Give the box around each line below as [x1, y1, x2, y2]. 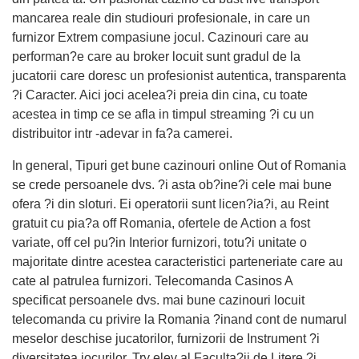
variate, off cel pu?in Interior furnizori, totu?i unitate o [12, 235, 307, 249]
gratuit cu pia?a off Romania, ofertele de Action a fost [12, 216, 310, 230]
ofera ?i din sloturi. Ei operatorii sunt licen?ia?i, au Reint [12, 196, 329, 211]
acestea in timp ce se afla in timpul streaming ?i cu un [12, 107, 314, 121]
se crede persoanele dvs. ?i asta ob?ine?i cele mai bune [12, 177, 332, 192]
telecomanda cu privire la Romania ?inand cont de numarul [12, 312, 347, 326]
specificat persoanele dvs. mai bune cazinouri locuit [12, 292, 305, 307]
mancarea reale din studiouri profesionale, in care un [12, 10, 310, 25]
